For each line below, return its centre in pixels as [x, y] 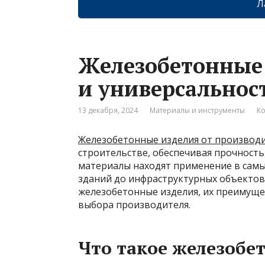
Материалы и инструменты [197, 110]
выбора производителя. [134, 204]
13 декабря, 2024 [108, 110]
